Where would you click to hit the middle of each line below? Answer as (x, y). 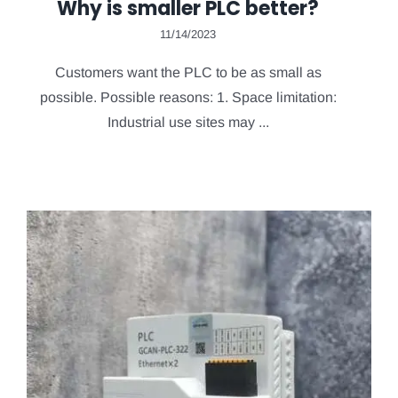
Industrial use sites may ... (188, 122)
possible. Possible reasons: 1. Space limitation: (188, 97)
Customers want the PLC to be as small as (188, 72)
